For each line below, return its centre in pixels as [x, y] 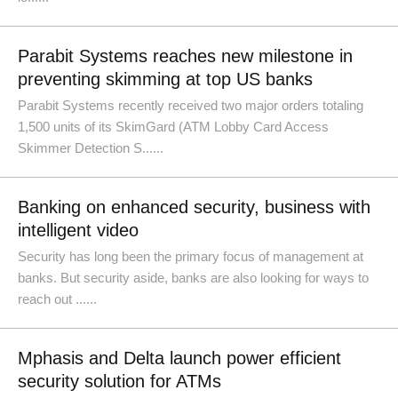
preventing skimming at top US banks [165, 79]
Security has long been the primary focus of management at [191, 256]
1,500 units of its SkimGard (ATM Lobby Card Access [173, 127]
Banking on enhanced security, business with [194, 207]
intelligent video [78, 230]
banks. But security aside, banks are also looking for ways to [193, 278]
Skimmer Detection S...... [91, 148]
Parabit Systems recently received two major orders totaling [191, 105]
